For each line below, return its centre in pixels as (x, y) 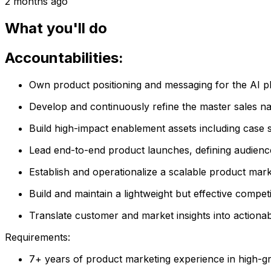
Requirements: (38, 237)
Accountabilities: (64, 57)
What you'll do (56, 28)
